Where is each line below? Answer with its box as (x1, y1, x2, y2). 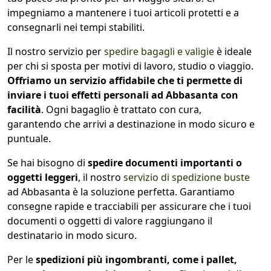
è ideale (214, 45, 252, 59)
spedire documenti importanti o (88, 156, 242, 170)
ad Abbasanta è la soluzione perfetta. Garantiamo (7, 185, 235, 199)
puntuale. (7, 132, 51, 146)
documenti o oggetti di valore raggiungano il (7, 214, 212, 228)
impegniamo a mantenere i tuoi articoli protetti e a (7, 6, 239, 20)
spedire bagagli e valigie (104, 45, 214, 59)
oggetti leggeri (7, 171, 78, 184)
